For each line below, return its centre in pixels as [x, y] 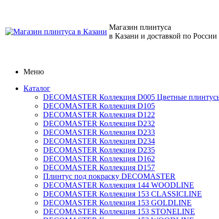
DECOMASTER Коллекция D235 [99, 150]
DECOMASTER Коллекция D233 [99, 132]
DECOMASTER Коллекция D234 [99, 141]
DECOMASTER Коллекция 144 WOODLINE [119, 185]
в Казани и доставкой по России [163, 36]
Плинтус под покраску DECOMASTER [109, 176]
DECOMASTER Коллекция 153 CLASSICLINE [122, 194]
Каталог [37, 88]
